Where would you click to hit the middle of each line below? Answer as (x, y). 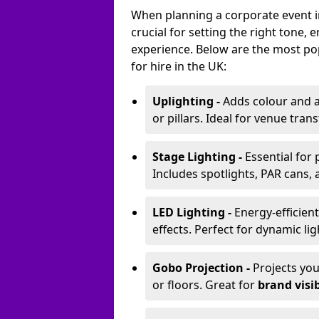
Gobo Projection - (203, 268)
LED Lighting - (193, 212)
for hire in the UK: (179, 66)
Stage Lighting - (199, 157)
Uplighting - (188, 101)
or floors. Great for (205, 285)
